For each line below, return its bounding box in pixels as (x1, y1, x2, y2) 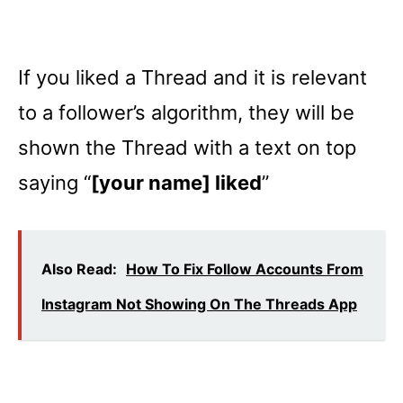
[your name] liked (91, 170, 262, 194)
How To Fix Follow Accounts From (126, 259, 363, 278)
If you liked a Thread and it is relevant (18, 65, 367, 89)
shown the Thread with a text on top (18, 135, 356, 159)
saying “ (18, 170, 91, 194)
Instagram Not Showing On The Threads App (41, 294, 357, 313)
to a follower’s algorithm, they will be (18, 100, 354, 124)
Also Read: (41, 259, 117, 278)
